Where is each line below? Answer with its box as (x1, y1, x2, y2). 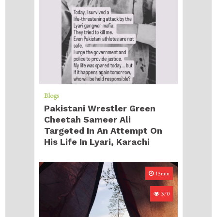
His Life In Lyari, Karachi (44, 137, 150, 147)
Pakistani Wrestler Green (44, 103, 156, 114)
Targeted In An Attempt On (44, 125, 163, 136)
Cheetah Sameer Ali (44, 114, 131, 125)
